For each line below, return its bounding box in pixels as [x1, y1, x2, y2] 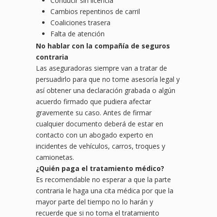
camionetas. [36, 153, 74, 162]
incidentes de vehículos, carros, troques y [36, 141, 165, 151]
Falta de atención [50, 29, 105, 39]
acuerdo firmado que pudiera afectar [36, 97, 151, 107]
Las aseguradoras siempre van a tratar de [36, 63, 167, 73]
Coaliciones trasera [50, 18, 110, 28]
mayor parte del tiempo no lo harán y [36, 197, 153, 207]
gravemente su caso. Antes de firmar [36, 108, 152, 118]
